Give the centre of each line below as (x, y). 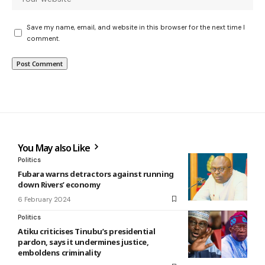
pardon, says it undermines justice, (83, 242)
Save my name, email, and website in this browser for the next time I (136, 27)
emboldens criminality (59, 252)
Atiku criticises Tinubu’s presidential (87, 231)
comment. (43, 38)
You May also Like (55, 148)
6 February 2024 (44, 199)
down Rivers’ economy (59, 184)
